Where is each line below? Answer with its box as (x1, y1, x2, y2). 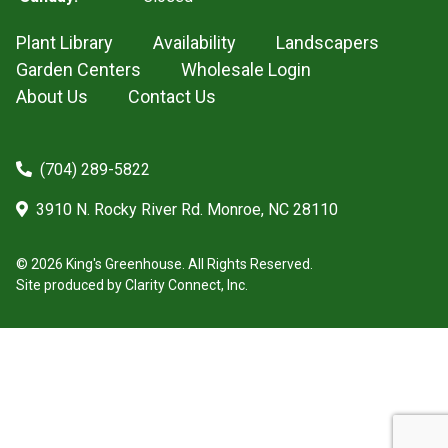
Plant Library (16, 32, 113, 53)
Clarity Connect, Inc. (125, 277, 248, 293)
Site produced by (16, 277, 125, 293)
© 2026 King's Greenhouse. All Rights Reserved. (16, 256, 313, 272)
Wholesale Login (181, 59, 311, 80)
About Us (16, 86, 88, 107)
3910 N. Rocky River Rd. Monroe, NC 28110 (32, 200, 338, 219)
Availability (153, 32, 236, 53)
